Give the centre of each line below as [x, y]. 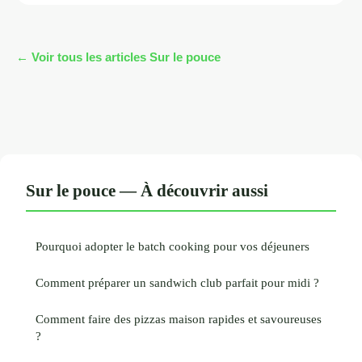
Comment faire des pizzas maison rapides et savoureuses [179, 318]
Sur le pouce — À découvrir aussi [147, 190]
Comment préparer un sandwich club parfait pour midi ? [177, 282]
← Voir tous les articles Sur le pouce [118, 57]
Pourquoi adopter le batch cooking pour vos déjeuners [173, 246]
